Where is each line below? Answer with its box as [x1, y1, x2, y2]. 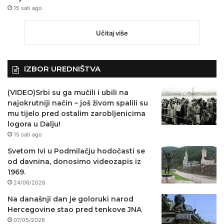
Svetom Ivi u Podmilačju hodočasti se [7, 146, 145, 156]
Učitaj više [96, 29, 128, 37]
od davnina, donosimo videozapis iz [7, 157, 141, 166]
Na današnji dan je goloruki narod [7, 194, 133, 204]
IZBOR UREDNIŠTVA [24, 64, 100, 74]
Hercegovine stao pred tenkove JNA [7, 205, 141, 214]
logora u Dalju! [7, 119, 60, 129]
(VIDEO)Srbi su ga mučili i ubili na [7, 88, 128, 97]
